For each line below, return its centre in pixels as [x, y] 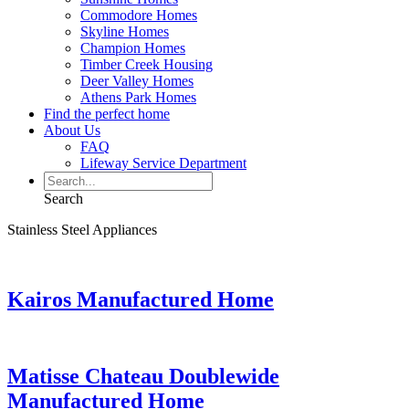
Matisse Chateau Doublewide [143, 377]
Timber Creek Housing [147, 64]
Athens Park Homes [138, 97]
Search [63, 198]
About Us [72, 130]
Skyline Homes [125, 31]
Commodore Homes [139, 15]
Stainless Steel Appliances [82, 229]
